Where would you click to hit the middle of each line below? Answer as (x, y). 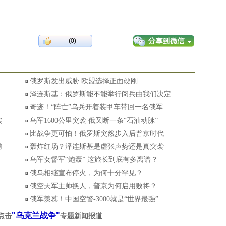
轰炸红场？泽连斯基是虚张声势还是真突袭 (97, 147)
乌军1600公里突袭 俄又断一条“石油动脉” (94, 120)
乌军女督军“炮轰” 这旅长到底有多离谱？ (94, 160)
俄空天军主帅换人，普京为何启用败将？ (93, 186)
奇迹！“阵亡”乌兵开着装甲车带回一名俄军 (96, 107)
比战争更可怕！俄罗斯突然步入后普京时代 (97, 133)
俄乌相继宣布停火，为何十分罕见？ (86, 173)
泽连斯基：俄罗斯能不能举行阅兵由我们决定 (100, 94)
